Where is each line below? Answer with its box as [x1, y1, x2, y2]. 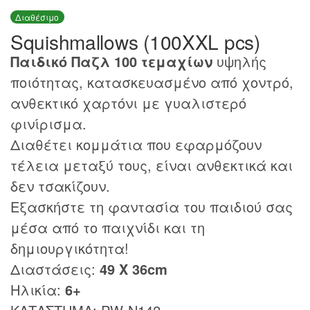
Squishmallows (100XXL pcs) [10, 27, 260, 55]
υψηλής [212, 51, 266, 71]
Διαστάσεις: [10, 258, 95, 279]
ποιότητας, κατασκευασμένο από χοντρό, [10, 71, 293, 92]
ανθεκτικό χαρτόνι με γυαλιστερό [10, 92, 246, 113]
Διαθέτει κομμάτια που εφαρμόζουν [10, 134, 262, 154]
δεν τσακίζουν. [10, 175, 110, 196]
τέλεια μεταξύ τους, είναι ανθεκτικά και [10, 154, 293, 175]
